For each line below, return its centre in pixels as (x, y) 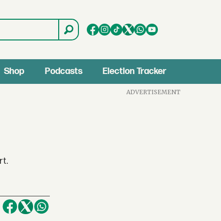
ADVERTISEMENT (154, 92)
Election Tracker (135, 71)
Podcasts (63, 71)
